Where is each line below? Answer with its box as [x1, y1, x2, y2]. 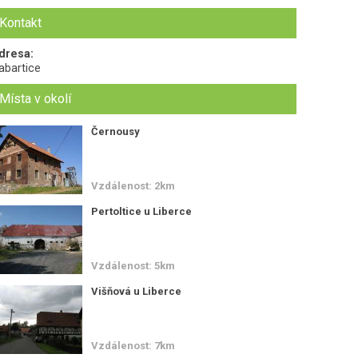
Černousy [90, 125, 140, 137]
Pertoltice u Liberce [90, 205, 192, 217]
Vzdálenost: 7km [90, 339, 175, 352]
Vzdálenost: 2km [90, 179, 175, 192]
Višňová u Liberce [90, 284, 181, 297]
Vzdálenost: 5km [90, 259, 175, 272]
